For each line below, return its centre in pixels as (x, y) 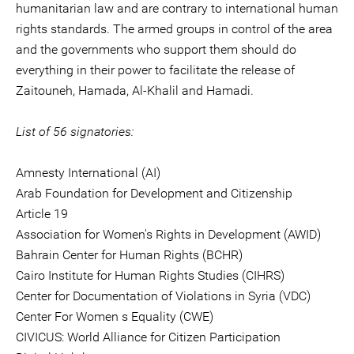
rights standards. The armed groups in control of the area (174, 29)
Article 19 (42, 214)
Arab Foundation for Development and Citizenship (154, 193)
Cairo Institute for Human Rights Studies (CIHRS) (150, 275)
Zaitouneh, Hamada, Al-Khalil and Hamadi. (135, 90)
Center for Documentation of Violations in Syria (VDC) (163, 296)
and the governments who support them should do (156, 49)
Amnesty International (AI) (88, 173)
